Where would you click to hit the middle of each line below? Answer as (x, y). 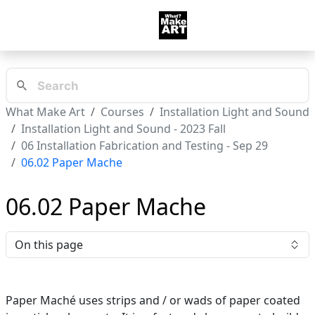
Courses (122, 112)
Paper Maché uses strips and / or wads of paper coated (153, 301)
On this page (49, 245)
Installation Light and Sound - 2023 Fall (123, 129)
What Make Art (45, 112)
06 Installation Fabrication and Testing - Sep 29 (144, 146)
